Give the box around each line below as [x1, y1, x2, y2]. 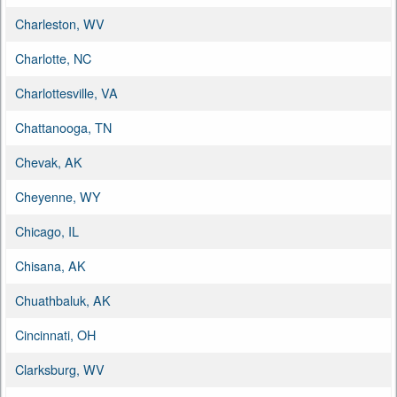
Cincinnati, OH [15, 324, 96, 344]
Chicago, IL [15, 221, 79, 240]
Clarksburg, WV [15, 359, 105, 378]
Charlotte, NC [15, 48, 91, 67]
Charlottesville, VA [15, 82, 118, 102]
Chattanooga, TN [15, 117, 112, 136]
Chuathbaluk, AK [15, 290, 111, 309]
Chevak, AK [15, 152, 82, 171]
